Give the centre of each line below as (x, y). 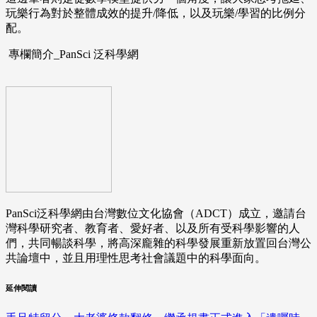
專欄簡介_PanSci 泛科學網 (74, 54)
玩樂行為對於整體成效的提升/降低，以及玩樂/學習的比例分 (156, 13)
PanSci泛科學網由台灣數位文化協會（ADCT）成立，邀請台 (156, 214)
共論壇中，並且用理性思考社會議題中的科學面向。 (136, 258)
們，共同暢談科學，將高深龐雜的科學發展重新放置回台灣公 (158, 243)
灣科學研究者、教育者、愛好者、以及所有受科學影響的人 (153, 229)
